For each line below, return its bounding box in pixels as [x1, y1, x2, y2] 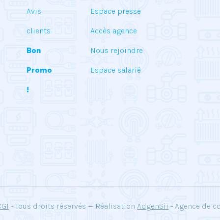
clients [27, 26, 51, 35]
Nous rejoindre [90, 46, 143, 55]
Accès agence [90, 26, 137, 35]
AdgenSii [137, 201, 168, 211]
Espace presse [90, 6, 141, 16]
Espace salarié [90, 65, 141, 75]
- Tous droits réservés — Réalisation [9, 201, 137, 211]
